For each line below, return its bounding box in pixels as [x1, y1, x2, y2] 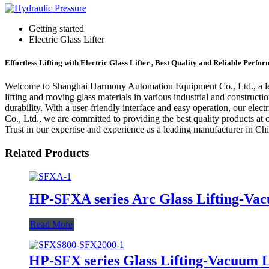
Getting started [29, 23, 84, 34]
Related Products [5, 147, 89, 160]
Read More [30, 219, 73, 229]
